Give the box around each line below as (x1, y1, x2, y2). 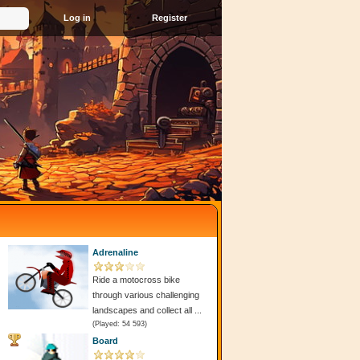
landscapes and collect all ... (92, 305, 202, 315)
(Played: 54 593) (92, 320, 147, 328)
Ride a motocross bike (92, 275, 180, 284)
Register (152, 13, 187, 22)
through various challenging (92, 290, 199, 300)
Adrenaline (92, 247, 138, 257)
